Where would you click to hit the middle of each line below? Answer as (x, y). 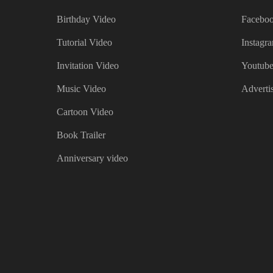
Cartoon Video (85, 112)
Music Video (81, 89)
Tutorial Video (84, 43)
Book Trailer (81, 135)
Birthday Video (86, 19)
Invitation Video (87, 66)
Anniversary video (92, 158)
